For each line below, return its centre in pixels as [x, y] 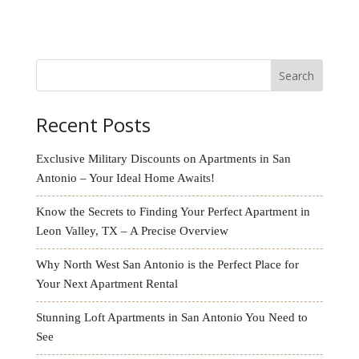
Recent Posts [93, 124]
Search [297, 75]
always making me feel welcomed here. [138, 28]
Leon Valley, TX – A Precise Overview [132, 230]
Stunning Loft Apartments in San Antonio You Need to [171, 317]
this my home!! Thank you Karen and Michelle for [163, 10]
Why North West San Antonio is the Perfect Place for [167, 264]
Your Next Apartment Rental [107, 283]
